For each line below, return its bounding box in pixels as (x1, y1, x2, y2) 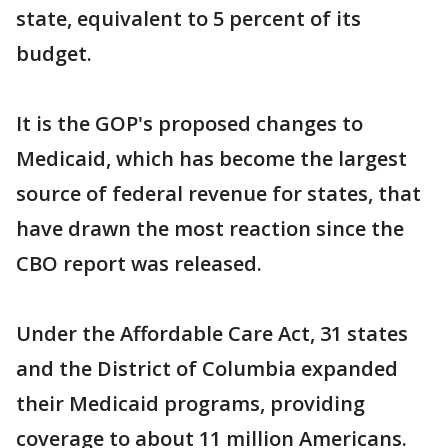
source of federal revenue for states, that (16, 180, 421, 208)
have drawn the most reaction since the (16, 215, 404, 243)
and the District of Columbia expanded (16, 355, 398, 383)
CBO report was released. (16, 250, 262, 278)
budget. (16, 40, 92, 68)
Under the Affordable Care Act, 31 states (16, 320, 408, 348)
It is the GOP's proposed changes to (16, 110, 363, 138)
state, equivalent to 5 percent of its (16, 5, 361, 33)
